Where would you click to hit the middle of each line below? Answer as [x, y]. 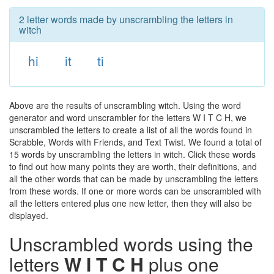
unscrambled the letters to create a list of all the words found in [131, 130]
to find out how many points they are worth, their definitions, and [133, 166]
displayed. [29, 215]
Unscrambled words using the [131, 244]
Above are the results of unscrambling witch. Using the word [125, 105]
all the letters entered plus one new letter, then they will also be [131, 203]
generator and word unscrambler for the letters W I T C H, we [128, 117]
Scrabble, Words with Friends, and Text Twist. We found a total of [135, 142]
